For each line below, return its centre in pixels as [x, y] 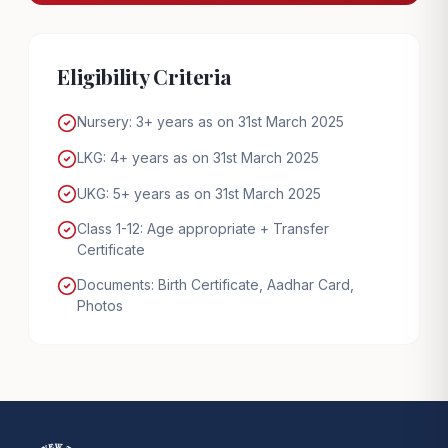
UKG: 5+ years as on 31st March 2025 [199, 193]
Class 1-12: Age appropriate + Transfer [203, 229]
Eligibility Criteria [144, 76]
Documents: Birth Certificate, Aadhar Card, [215, 285]
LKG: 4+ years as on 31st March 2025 [198, 157]
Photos [100, 306]
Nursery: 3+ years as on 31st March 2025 [210, 121]
